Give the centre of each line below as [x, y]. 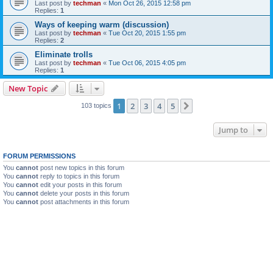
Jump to [233, 130]
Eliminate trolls [64, 55]
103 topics [97, 105]
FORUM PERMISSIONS [39, 156]
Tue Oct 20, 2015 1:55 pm [147, 33]
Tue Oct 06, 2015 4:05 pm [147, 63]
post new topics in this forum [81, 168]
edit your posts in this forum [80, 185]
